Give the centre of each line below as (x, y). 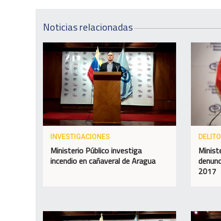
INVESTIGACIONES (80, 136)
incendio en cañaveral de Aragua (103, 161)
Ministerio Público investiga (96, 150)
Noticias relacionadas (88, 27)
